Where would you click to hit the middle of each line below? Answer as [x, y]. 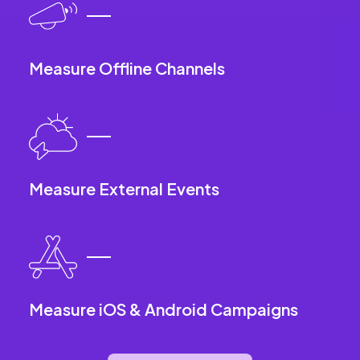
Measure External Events [124, 188]
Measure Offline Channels [127, 67]
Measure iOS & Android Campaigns [164, 309]
